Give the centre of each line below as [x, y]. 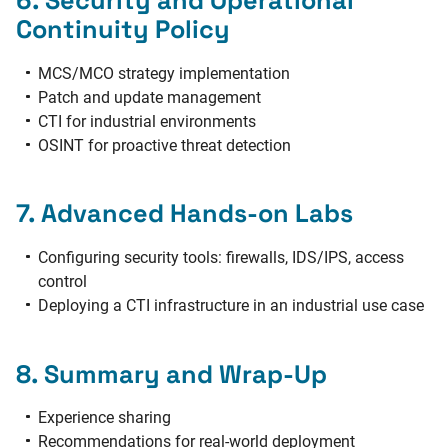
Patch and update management [150, 97]
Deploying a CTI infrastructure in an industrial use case [231, 306]
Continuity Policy [123, 28]
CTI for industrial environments [147, 121]
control [63, 282]
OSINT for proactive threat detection [165, 145]
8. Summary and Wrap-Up [171, 373]
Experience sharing [105, 418]
